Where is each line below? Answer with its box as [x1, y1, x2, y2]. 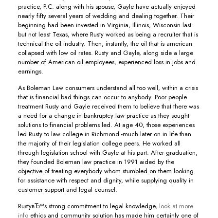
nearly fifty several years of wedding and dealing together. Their [18, 11, 194, 20]
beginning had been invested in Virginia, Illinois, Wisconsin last [18, 20, 191, 30]
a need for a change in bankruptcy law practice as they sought [18, 111, 189, 120]
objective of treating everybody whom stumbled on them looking [18, 166, 194, 176]
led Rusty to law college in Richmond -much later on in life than [18, 129, 191, 139]
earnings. [18, 67, 43, 76]
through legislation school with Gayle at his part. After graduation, [18, 148, 198, 157]
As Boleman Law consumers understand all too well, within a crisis [18, 83, 198, 92]
